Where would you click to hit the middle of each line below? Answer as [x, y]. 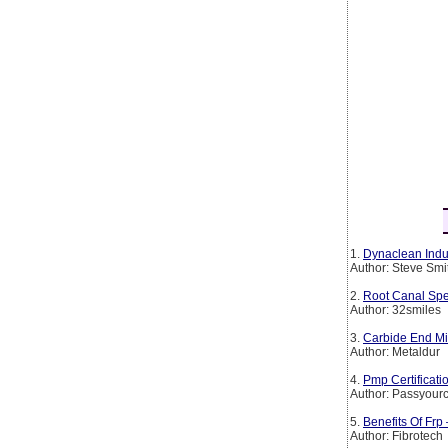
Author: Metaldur [395, 351]
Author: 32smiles [395, 309]
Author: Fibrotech [396, 435]
